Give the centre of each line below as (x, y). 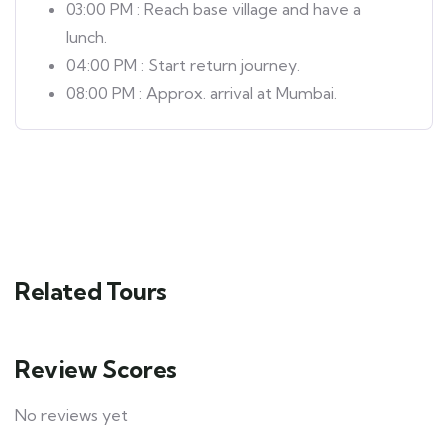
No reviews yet (71, 414)
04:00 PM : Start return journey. (183, 64)
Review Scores (96, 368)
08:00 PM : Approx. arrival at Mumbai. (201, 92)
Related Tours (91, 290)
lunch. (86, 36)
